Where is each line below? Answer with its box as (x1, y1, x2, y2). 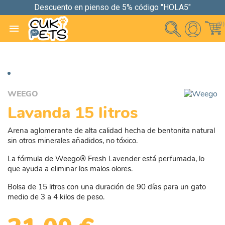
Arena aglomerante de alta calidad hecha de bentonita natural (8, 125, 215, 136)
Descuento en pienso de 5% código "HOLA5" (34, 3, 191, 12)
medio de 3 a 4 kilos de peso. (8, 191, 104, 202)
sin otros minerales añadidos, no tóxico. (8, 135, 138, 146)
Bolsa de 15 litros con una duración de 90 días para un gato (8, 181, 206, 192)
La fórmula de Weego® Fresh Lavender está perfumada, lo (8, 153, 204, 164)
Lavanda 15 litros (8, 101, 138, 124)
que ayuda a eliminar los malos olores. (8, 163, 133, 174)
